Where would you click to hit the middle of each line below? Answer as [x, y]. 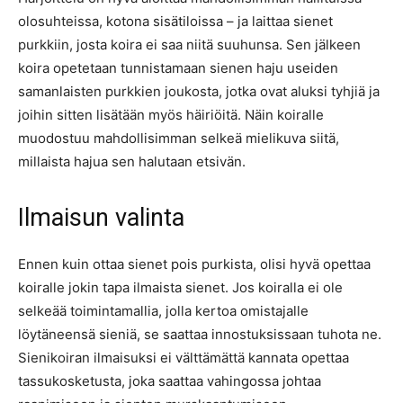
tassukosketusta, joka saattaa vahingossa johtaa [170, 381]
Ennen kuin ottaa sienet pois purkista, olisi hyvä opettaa [194, 264]
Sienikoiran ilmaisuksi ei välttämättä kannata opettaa [184, 358]
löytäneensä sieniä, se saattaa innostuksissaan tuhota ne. [200, 334]
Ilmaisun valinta [101, 218]
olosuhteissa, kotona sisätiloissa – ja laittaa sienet [175, 21]
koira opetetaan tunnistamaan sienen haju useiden [178, 68]
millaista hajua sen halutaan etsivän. [132, 161]
